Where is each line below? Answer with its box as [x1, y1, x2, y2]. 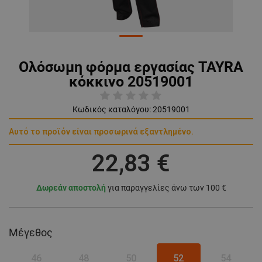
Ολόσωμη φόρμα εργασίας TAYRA [19, 58, 243, 76]
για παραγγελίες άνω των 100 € [105, 183, 226, 193]
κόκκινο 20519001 [69, 73, 193, 91]
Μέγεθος [9, 226, 53, 239]
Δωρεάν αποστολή [36, 183, 106, 193]
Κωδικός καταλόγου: [72, 105, 151, 115]
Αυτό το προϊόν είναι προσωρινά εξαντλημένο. [9, 127, 194, 137]
